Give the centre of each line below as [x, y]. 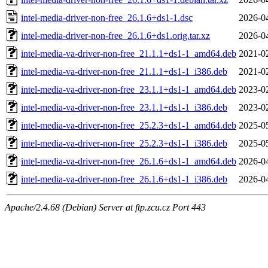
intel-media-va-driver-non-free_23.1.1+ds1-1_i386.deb [124, 107]
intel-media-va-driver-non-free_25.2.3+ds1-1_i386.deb [124, 143]
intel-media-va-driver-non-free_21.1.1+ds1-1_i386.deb [124, 71]
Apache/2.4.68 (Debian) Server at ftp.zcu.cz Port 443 [105, 207]
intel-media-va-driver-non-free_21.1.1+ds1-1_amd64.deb [129, 53]
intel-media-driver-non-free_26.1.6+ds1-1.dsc [107, 17]
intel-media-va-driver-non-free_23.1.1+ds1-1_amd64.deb [129, 89]
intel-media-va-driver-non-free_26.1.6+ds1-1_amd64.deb [129, 161]
